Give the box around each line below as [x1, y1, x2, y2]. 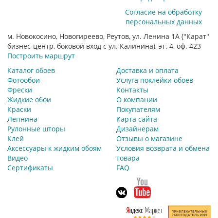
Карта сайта [116, 114, 157, 124]
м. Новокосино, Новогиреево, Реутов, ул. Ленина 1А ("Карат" [7, 31, 209, 41]
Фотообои [7, 75, 40, 85]
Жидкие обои [7, 94, 51, 104]
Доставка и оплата [116, 65, 179, 75]
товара [116, 153, 140, 163]
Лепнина [7, 114, 37, 124]
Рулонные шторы [7, 124, 65, 133]
